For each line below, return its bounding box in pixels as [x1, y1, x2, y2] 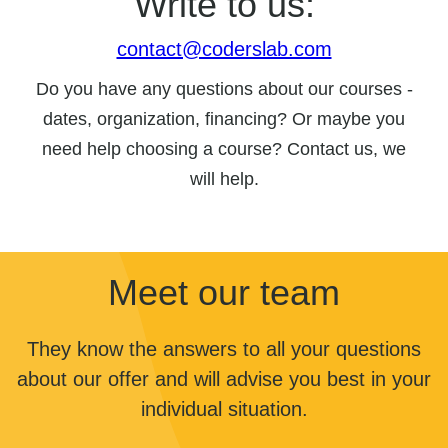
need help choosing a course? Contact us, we [42, 139, 406, 159]
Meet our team [108, 272, 340, 313]
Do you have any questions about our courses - [35, 79, 413, 99]
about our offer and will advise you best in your [17, 368, 431, 390]
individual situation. [140, 398, 308, 420]
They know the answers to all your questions [27, 338, 421, 360]
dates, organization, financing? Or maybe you [43, 109, 405, 129]
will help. [189, 169, 259, 189]
